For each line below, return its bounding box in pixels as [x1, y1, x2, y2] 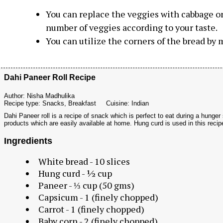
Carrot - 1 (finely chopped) [38, 203, 144, 216]
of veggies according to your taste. [79, 21, 218, 33]
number [45, 21, 79, 33]
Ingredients [4, 136, 52, 146]
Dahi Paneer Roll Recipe [4, 73, 96, 82]
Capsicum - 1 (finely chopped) [38, 191, 158, 204]
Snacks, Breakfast [42, 100, 96, 107]
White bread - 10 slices [38, 155, 130, 168]
